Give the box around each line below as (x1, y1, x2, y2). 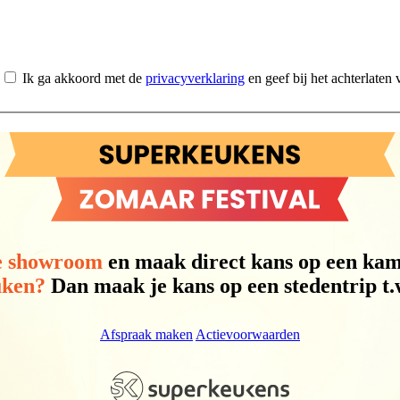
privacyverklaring (146, 71, 245, 87)
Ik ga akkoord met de (22, 71, 146, 87)
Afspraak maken (100, 327, 193, 343)
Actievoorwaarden (196, 327, 300, 343)
